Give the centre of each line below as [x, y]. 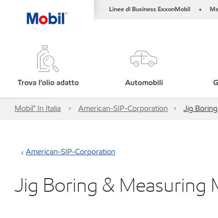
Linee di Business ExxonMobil [150, 9]
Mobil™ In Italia [38, 108]
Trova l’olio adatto [48, 82]
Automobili [144, 82]
